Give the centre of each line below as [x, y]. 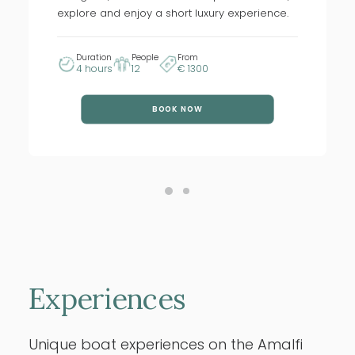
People [145, 57]
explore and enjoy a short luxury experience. [173, 13]
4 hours [94, 69]
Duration [94, 57]
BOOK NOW [177, 109]
